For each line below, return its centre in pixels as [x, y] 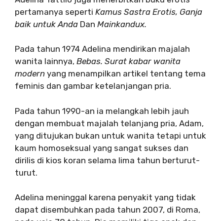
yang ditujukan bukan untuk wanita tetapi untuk [110, 135]
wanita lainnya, [46, 61]
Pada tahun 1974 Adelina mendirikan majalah [102, 49]
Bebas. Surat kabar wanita [129, 61]
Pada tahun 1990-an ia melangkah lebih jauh [102, 111]
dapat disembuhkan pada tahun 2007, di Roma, [108, 210]
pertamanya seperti [55, 12]
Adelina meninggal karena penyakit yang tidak [105, 197]
